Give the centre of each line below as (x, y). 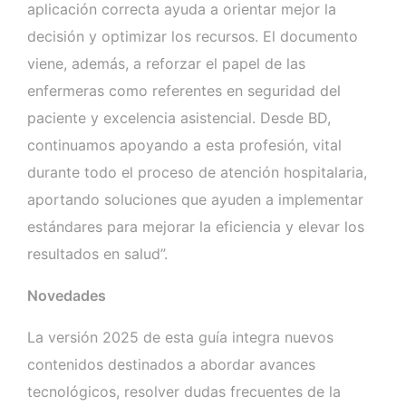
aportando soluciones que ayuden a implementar (195, 199)
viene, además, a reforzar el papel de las (166, 63)
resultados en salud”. (97, 253)
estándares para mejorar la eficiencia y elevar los (196, 226)
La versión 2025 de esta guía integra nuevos (180, 337)
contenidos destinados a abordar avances (171, 364)
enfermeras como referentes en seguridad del (184, 90)
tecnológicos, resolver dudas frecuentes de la (184, 391)
